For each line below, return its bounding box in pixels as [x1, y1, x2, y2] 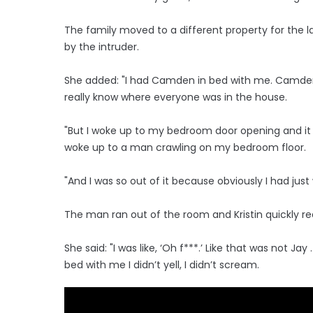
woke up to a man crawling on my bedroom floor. [64, 140, 306, 154]
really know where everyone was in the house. [64, 89, 287, 104]
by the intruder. [64, 39, 139, 54]
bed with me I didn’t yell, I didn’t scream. [64, 257, 259, 272]
